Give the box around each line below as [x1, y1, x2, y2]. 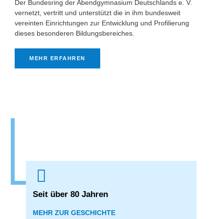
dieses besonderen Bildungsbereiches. [15, 29, 134, 37]
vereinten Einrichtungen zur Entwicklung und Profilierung [15, 19, 189, 27]
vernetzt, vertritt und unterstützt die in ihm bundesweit [15, 9, 180, 17]
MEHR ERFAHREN [29, 55, 86, 61]
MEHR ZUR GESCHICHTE [33, 209, 116, 217]
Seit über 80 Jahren [33, 190, 109, 199]
